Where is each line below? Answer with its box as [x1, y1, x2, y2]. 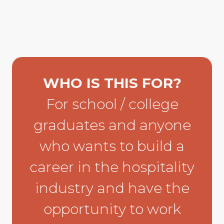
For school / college [45, 95, 178, 112]
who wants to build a [39, 137, 184, 154]
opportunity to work [43, 200, 181, 217]
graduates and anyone [33, 116, 191, 133]
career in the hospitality [29, 158, 194, 175]
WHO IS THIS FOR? [42, 74, 181, 91]
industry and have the [34, 179, 189, 196]
